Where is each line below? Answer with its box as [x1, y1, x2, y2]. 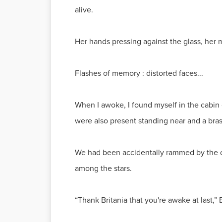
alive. [75, 4, 93, 15]
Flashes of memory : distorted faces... [75, 67, 203, 79]
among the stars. [75, 163, 132, 174]
